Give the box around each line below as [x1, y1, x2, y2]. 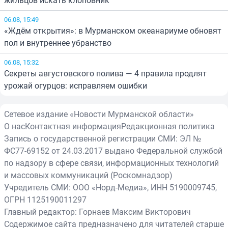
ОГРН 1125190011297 [4, 193, 87, 205]
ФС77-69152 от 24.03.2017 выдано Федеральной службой [4, 145, 222, 156]
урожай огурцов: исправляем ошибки [4, 79, 147, 91]
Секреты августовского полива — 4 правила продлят [4, 67, 207, 79]
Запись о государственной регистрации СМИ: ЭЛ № [4, 132, 201, 144]
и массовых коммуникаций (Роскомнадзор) [4, 169, 173, 181]
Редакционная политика [121, 120, 215, 132]
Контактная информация [25, 120, 121, 132]
